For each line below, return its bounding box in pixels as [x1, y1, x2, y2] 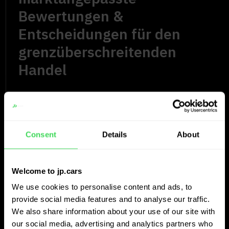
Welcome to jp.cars [12, 166, 82, 175]
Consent [26, 130, 56, 139]
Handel [18, 60, 67, 79]
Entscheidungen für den [18, 24, 181, 43]
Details [102, 130, 127, 139]
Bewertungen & [18, 6, 124, 26]
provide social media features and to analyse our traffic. [12, 194, 210, 203]
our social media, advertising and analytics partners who [12, 219, 213, 228]
